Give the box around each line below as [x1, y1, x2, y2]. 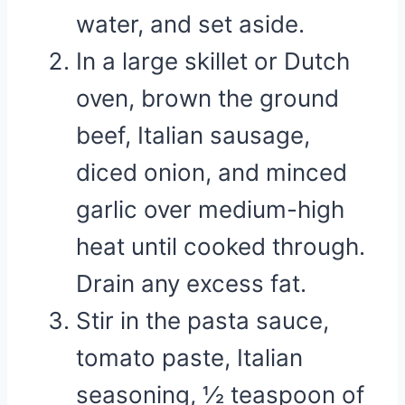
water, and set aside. [76, 10, 305, 38]
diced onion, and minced [76, 158, 347, 186]
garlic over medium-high [76, 195, 344, 223]
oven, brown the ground [76, 84, 339, 112]
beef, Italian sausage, [76, 121, 310, 149]
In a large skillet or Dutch [76, 47, 350, 75]
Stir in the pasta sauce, [76, 306, 329, 334]
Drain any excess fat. [76, 269, 306, 297]
